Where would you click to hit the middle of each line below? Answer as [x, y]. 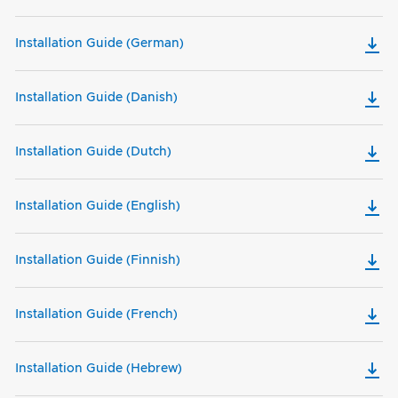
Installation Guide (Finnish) [98, 261]
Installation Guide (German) [99, 44]
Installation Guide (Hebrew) [99, 369]
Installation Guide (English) [98, 207]
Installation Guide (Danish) [96, 98]
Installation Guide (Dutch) [93, 152]
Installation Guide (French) [96, 315]
